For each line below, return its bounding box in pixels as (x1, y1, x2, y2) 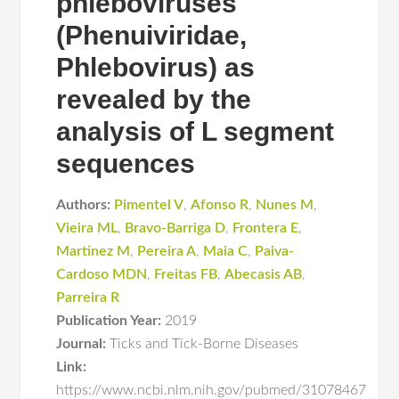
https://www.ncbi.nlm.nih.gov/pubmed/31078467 (56, 383, 367, 397)
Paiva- (255, 244, 295, 258)
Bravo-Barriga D (125, 221, 226, 235)
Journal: (56, 337, 107, 351)
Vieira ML (56, 221, 118, 235)
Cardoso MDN (56, 267, 148, 281)
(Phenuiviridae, (56, 20, 248, 50)
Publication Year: (56, 313, 162, 328)
